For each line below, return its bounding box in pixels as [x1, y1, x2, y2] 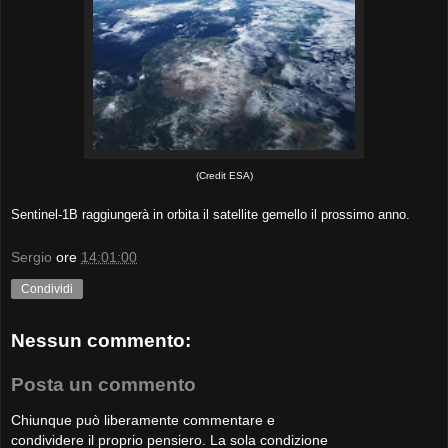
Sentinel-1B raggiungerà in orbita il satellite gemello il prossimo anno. [11, 207, 410, 222]
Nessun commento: [11, 330, 191, 352]
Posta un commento [11, 373, 196, 395]
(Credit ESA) [195, 170, 253, 181]
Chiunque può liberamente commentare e [11, 412, 275, 429]
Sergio [11, 248, 52, 265]
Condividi [21, 281, 73, 296]
